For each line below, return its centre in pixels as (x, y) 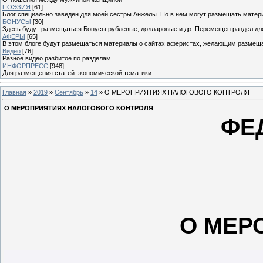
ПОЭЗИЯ (16, 7)
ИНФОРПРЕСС (25, 65)
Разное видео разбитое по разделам (57, 58)
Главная (14, 92)
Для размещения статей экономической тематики (77, 73)
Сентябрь (69, 92)
